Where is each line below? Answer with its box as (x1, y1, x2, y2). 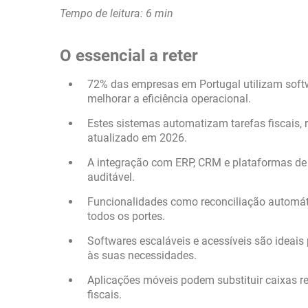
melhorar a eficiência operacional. (87, 92, 251, 105)
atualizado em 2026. (87, 131, 187, 144)
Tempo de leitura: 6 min (60, 7, 173, 20)
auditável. (87, 170, 135, 184)
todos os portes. (87, 210, 165, 223)
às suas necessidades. (87, 249, 197, 262)
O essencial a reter (60, 46, 198, 65)
